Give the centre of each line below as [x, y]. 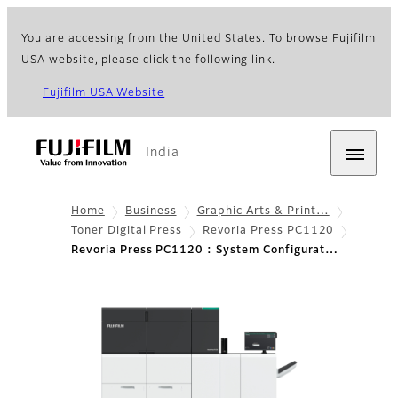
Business [151, 211]
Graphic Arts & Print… [263, 211]
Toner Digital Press [127, 231]
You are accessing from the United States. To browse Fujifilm [199, 39]
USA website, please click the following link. [149, 60]
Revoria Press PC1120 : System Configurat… [205, 251]
